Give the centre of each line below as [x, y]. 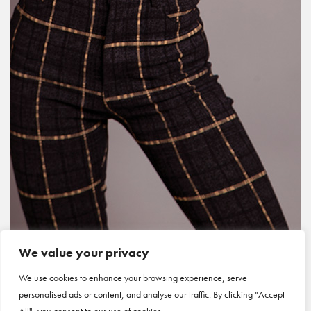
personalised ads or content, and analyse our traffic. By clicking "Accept [152, 294]
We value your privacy [84, 252]
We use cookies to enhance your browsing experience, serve [133, 278]
